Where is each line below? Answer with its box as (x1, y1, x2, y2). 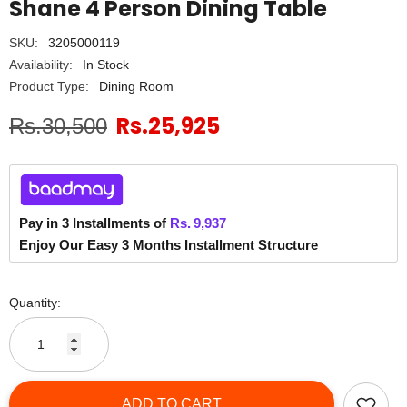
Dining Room (99, 79, 174, 94)
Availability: (9, 57, 73, 72)
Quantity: (9, 295, 61, 310)
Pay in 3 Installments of (19, 215, 166, 231)
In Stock (83, 57, 129, 72)
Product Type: (9, 79, 89, 94)
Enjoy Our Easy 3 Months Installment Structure (19, 237, 318, 253)
